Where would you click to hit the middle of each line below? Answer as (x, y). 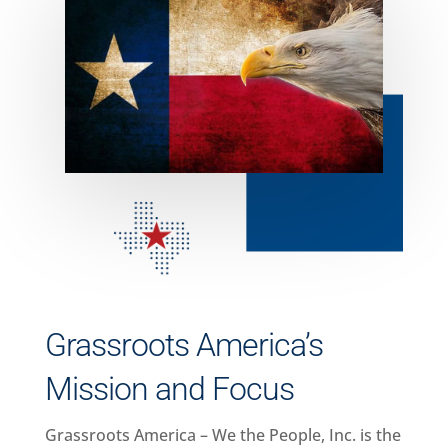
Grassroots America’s (183, 344)
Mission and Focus (169, 388)
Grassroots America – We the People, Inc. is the (222, 434)
